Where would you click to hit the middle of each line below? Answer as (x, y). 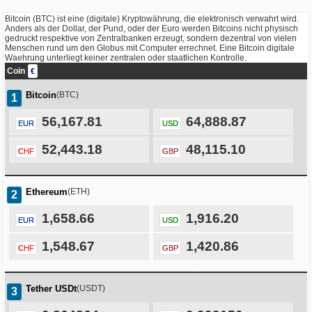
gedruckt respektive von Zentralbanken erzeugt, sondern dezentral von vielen (151, 39)
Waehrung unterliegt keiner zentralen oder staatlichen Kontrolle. (126, 58)
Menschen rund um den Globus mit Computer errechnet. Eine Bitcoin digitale (150, 48)
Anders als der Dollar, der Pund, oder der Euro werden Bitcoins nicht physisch (151, 29)
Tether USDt (51, 289)
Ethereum (47, 192)
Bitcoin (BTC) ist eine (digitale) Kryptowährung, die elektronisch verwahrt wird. (152, 19)
